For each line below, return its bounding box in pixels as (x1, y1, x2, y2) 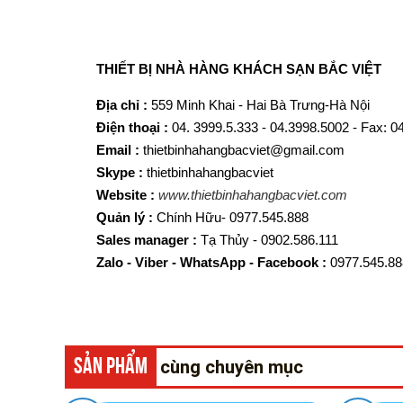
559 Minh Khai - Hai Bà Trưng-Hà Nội (151, 96, 370, 112)
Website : (96, 186, 155, 202)
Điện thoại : (96, 119, 168, 135)
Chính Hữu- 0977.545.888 (157, 209, 309, 225)
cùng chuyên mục (160, 354, 303, 378)
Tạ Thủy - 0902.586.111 (197, 231, 342, 247)
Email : (96, 141, 143, 157)
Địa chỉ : (96, 96, 151, 112)
